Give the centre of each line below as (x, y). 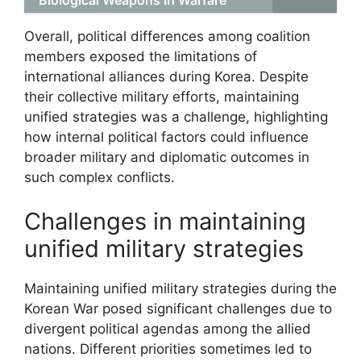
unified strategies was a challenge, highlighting (176, 116)
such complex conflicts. (100, 177)
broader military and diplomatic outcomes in (167, 157)
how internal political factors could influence (166, 137)
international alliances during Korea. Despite (166, 76)
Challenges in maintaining (165, 221)
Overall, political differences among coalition (167, 36)
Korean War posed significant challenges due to (178, 309)
